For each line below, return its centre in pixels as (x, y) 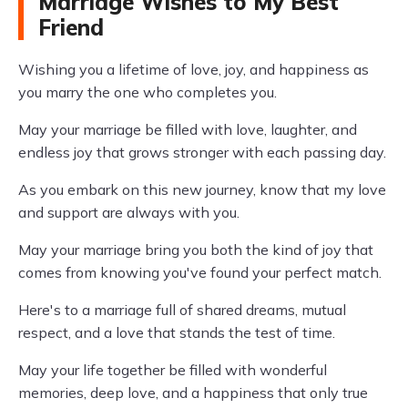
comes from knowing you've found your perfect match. (200, 272)
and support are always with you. (129, 212)
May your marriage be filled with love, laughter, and (188, 129)
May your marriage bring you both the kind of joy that (196, 250)
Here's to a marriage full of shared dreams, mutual (182, 310)
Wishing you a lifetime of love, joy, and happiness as (194, 69)
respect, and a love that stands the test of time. (177, 332)
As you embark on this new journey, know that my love (202, 189)
